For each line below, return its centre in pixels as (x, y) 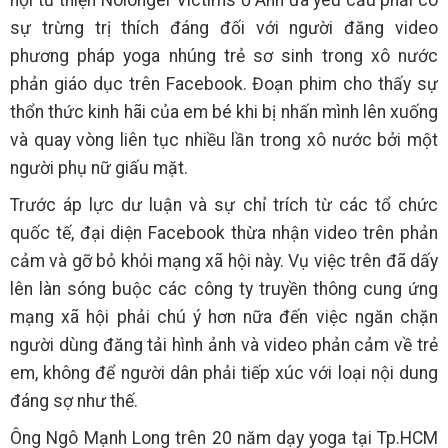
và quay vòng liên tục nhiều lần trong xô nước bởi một (224, 140)
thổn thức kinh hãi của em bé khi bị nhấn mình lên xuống (224, 112)
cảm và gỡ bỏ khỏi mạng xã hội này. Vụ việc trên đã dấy (224, 261)
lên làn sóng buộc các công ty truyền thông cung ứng (224, 289)
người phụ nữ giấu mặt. (99, 168)
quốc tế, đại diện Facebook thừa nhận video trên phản (224, 233)
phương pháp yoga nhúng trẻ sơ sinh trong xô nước (224, 56)
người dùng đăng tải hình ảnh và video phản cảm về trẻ (224, 345)
